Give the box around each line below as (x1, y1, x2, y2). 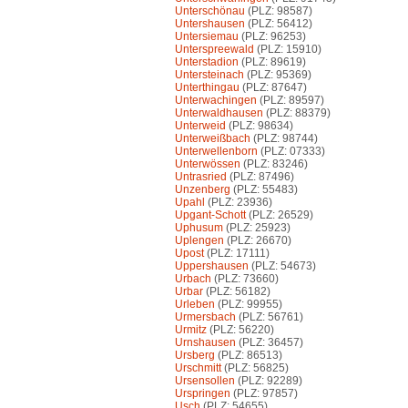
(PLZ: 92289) (235, 374, 302, 388)
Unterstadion (175, 56, 239, 69)
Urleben (175, 298, 215, 311)
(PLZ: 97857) (230, 387, 298, 401)
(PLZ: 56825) (221, 362, 289, 375)
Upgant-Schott (175, 209, 246, 222)
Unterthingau (175, 81, 240, 95)
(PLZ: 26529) (246, 209, 313, 222)
